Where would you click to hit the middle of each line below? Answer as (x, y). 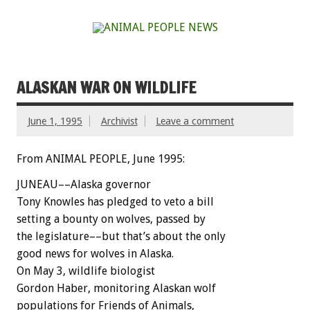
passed (173, 219)
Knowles (64, 201)
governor (128, 184)
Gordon (35, 288)
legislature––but (77, 236)
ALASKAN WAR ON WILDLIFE (106, 87)
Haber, (74, 288)
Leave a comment (195, 121)
